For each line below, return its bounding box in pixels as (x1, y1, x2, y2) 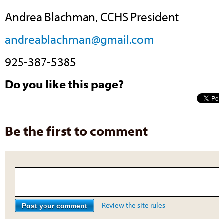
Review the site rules (102, 200, 165, 210)
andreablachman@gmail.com (5, 31, 154, 46)
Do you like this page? (5, 76, 124, 91)
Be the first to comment (5, 122, 148, 139)
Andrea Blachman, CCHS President (5, 9, 179, 24)
